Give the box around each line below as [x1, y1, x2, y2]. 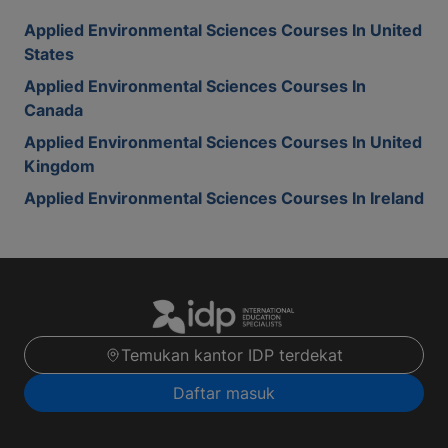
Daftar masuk [173, 383, 275, 404]
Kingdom [24, 156, 95, 176]
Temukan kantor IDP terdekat [121, 345, 343, 366]
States [24, 44, 74, 64]
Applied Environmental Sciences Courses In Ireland [24, 188, 424, 208]
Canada [24, 100, 83, 120]
